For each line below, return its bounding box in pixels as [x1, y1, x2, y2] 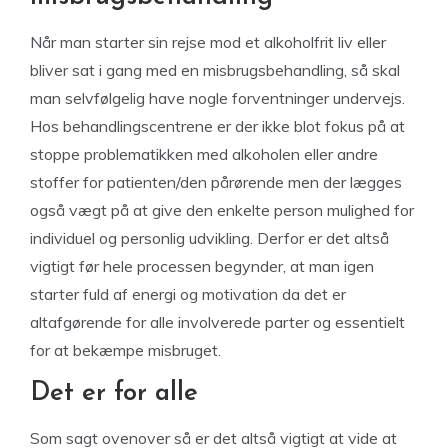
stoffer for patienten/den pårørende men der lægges [30, 172, 402, 192]
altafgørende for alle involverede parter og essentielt [30, 312, 405, 332]
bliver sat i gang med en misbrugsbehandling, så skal [30, 60, 400, 80]
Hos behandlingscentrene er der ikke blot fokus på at [30, 116, 405, 136]
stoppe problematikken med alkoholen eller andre [30, 144, 378, 164]
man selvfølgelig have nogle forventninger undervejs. [30, 88, 405, 108]
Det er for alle [30, 380, 198, 407]
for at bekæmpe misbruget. [30, 340, 221, 360]
